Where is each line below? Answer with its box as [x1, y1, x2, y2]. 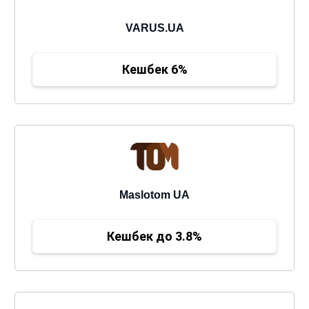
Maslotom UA [119, 189, 190, 201]
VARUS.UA [125, 22, 184, 34]
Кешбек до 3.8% [107, 229, 202, 243]
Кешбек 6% [121, 62, 188, 77]
